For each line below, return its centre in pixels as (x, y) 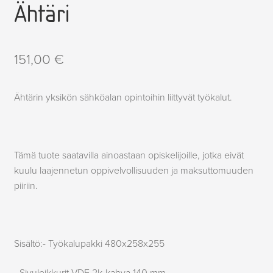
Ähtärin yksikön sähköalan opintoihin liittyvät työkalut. (123, 97)
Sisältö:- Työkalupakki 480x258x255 (89, 244)
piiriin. (26, 186)
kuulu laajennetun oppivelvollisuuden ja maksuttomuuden (133, 171)
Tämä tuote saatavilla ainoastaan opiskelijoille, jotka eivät (129, 156)
